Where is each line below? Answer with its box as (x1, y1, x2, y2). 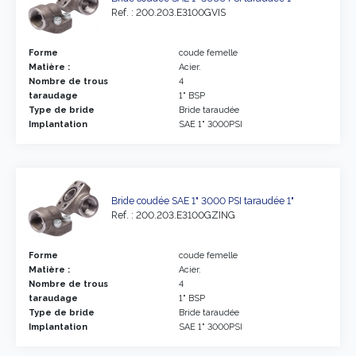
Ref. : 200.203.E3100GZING (111, 209, 235, 221)
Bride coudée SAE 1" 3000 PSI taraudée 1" (111, 195, 294, 207)
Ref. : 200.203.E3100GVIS (111, 6, 226, 18)
